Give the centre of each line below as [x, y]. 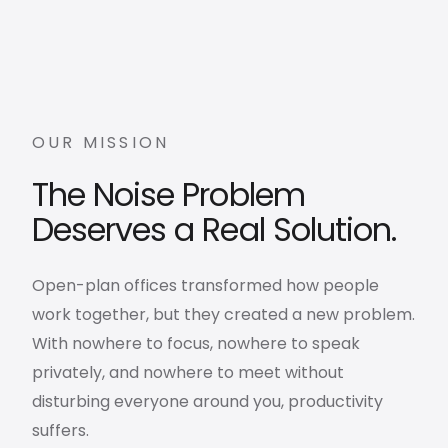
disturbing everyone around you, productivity [207, 401]
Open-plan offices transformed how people [205, 285]
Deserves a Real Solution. [214, 229]
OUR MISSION [101, 142]
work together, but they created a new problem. [223, 314]
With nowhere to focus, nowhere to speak [196, 343]
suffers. [60, 430]
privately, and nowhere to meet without [188, 372]
